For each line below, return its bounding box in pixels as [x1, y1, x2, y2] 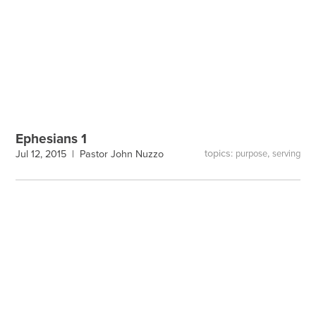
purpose [235, 148, 267, 160]
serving [272, 148, 300, 160]
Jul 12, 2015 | [16, 147, 80, 160]
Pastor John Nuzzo [80, 147, 164, 160]
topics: [204, 147, 236, 160]
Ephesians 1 [16, 130, 87, 147]
